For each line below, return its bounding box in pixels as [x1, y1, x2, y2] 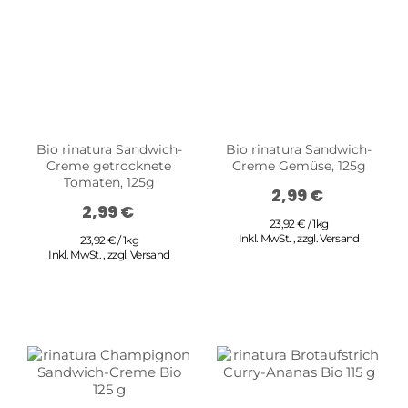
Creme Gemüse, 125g [231, 158, 366, 175]
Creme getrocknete [46, 158, 172, 175]
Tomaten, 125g [63, 174, 155, 191]
